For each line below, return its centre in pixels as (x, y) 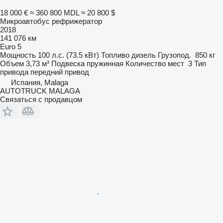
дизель (144, 55)
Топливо (115, 55)
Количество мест (155, 63)
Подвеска (68, 63)
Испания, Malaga (40, 82)
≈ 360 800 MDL (55, 12)
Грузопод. (174, 55)
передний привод (60, 72)
